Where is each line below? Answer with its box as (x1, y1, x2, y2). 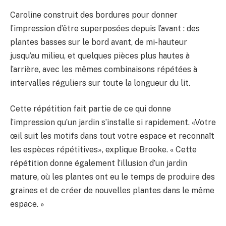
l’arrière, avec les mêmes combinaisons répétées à (10, 64, 197, 74)
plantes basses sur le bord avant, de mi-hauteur (10, 37, 187, 47)
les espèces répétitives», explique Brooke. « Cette (10, 145, 197, 155)
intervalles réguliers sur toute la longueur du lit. (10, 78, 190, 88)
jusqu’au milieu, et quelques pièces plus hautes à (10, 50, 190, 61)
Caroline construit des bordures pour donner (10, 10, 178, 20)
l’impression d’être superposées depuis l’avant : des (10, 23, 200, 33)
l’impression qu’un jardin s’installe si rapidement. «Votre (10, 118, 216, 128)
